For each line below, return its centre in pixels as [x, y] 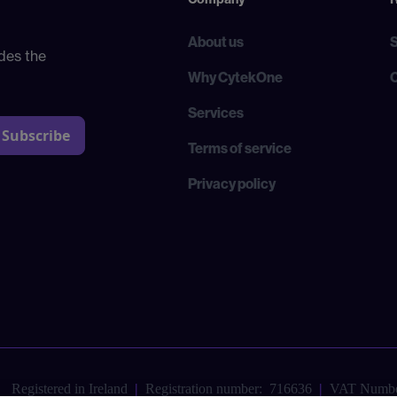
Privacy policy [232, 183]
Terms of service [240, 148]
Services [216, 113]
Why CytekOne [236, 77]
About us [216, 42]
